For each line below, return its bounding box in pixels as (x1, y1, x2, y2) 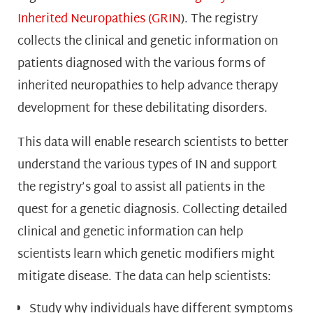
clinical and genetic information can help (17, 221, 243, 244)
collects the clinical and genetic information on (17, 31, 278, 53)
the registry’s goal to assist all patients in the (17, 177, 265, 199)
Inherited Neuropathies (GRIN (17, 8, 181, 31)
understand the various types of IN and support (17, 154, 277, 177)
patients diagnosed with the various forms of (17, 53, 265, 75)
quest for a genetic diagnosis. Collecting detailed (17, 199, 287, 221)
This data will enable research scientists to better (17, 132, 289, 154)
